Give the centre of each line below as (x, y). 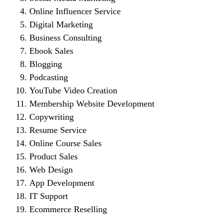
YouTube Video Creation (73, 91)
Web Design (51, 170)
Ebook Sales (51, 51)
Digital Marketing (61, 25)
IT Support (49, 196)
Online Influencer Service (75, 11)
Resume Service (58, 130)
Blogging (46, 64)
